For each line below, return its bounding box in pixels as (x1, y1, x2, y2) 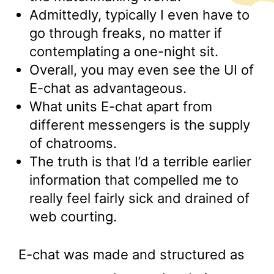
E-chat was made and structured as (18, 246, 245, 262)
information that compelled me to (29, 171, 239, 188)
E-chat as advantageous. (29, 80, 187, 96)
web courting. (29, 208, 117, 224)
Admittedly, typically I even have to (29, 6, 250, 23)
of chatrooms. (29, 135, 117, 151)
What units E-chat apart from (29, 98, 212, 114)
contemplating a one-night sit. (29, 43, 218, 59)
